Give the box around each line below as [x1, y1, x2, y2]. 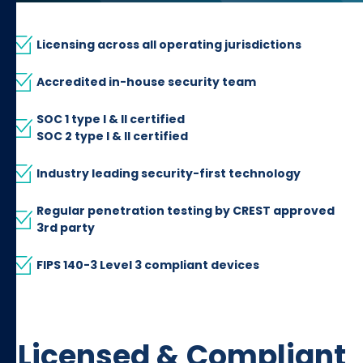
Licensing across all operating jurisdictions [36, 36, 301, 53]
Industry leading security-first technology [36, 165, 301, 181]
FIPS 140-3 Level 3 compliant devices [36, 257, 259, 273]
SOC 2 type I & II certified [36, 128, 188, 144]
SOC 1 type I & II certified [36, 111, 185, 127]
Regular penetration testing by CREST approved [36, 203, 335, 219]
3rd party [36, 220, 95, 236]
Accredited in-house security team [36, 74, 256, 90]
